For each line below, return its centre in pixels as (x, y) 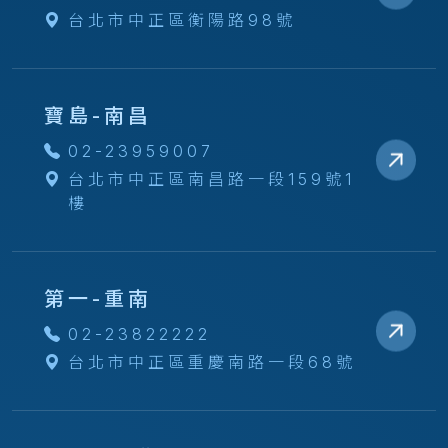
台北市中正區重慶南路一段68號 (212, 362)
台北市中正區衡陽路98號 (182, 20)
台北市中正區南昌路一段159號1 (211, 179)
